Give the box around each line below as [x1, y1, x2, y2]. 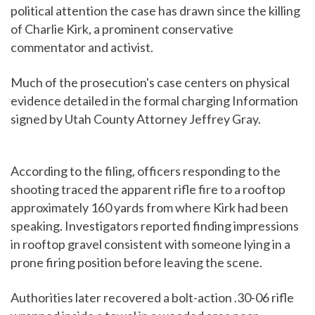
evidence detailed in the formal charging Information [11, 93, 298, 109]
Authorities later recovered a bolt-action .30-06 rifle [11, 290, 294, 306]
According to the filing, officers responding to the [11, 163, 281, 179]
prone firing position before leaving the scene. [11, 255, 262, 271]
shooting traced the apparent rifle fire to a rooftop [11, 181, 285, 198]
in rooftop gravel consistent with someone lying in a [11, 236, 290, 252]
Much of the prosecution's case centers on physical [11, 75, 290, 91]
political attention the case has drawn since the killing [11, 3, 300, 19]
